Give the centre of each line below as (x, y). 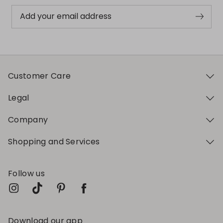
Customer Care (40, 76)
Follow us (26, 173)
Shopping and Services (54, 141)
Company (28, 119)
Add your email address (65, 16)
